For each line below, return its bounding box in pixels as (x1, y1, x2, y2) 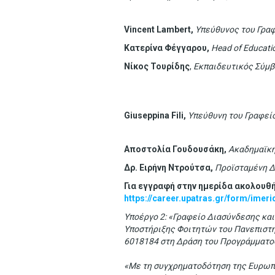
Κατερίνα (124, 43, 163, 53)
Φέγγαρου (165, 43, 207, 53)
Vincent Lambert (124, 25, 191, 34)
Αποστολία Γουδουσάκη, (124, 144, 228, 154)
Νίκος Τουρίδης (124, 61, 190, 71)
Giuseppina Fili (124, 110, 184, 120)
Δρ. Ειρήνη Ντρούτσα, (124, 163, 215, 172)
